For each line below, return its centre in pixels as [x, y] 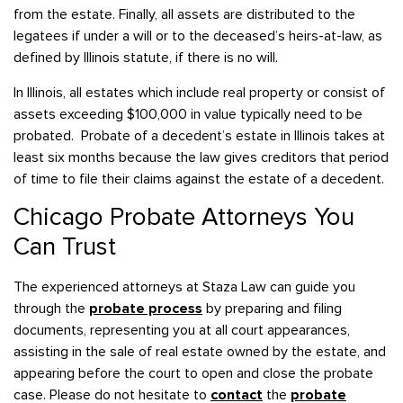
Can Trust [65, 247]
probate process [146, 309]
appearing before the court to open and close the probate [193, 374]
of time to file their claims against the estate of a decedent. [199, 179]
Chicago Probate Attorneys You [184, 217]
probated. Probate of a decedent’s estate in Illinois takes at [199, 135]
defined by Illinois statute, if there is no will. [146, 58]
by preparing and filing [272, 309]
